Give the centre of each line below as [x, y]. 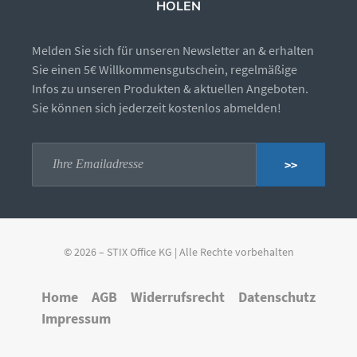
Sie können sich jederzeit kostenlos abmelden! [157, 107]
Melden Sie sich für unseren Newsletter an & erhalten [173, 50]
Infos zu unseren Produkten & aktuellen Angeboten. [170, 88]
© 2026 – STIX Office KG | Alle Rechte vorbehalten [178, 252]
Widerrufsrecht [178, 297]
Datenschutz [277, 297]
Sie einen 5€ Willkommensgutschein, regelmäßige [165, 69]
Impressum [76, 319]
